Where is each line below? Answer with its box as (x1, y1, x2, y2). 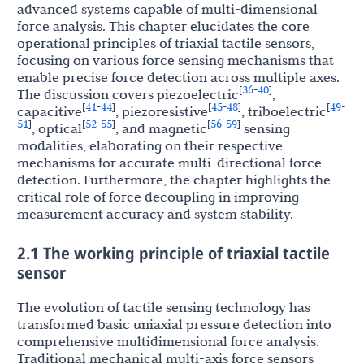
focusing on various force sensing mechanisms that (17, 52, 334, 69)
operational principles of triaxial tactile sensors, (17, 35, 314, 52)
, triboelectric (241, 103, 327, 120)
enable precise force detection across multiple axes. (17, 69, 340, 86)
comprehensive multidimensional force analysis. (17, 333, 319, 350)
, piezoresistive (115, 103, 208, 120)
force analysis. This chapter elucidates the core (17, 18, 310, 35)
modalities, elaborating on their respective (17, 137, 283, 154)
